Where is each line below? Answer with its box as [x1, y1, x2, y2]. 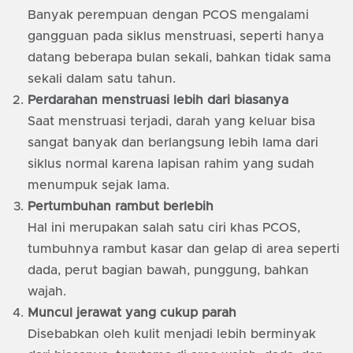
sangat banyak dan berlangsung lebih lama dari [28, 136, 318, 150]
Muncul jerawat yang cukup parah [28, 307, 236, 320]
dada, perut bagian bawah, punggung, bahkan [28, 264, 309, 277]
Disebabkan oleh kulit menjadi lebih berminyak [28, 328, 316, 341]
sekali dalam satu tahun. [28, 72, 176, 86]
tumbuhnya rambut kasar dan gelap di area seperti [28, 243, 340, 256]
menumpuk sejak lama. [28, 179, 169, 192]
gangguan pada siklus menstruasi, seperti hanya [28, 30, 324, 43]
